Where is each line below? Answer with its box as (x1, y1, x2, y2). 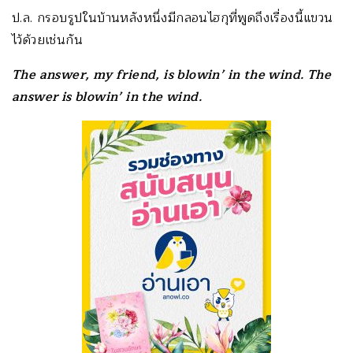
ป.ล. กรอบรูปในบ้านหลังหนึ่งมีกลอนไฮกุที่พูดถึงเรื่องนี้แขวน (12, 7, 333, 28)
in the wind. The (227, 64, 332, 85)
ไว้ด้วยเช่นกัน (12, 29, 84, 50)
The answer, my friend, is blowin (12, 64, 220, 85)
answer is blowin (12, 86, 118, 107)
